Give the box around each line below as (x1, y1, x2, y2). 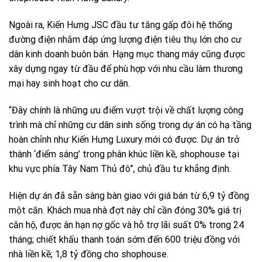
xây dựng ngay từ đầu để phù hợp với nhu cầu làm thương (9, 63, 243, 75)
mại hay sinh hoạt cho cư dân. (9, 78, 130, 89)
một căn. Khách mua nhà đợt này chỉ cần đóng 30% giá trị (9, 204, 242, 216)
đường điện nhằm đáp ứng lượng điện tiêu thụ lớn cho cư (9, 34, 242, 46)
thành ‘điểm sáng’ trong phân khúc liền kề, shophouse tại (9, 148, 239, 160)
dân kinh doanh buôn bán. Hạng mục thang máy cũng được (9, 49, 245, 60)
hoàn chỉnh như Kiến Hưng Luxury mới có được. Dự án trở (9, 133, 239, 145)
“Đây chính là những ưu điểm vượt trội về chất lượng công (9, 104, 243, 116)
